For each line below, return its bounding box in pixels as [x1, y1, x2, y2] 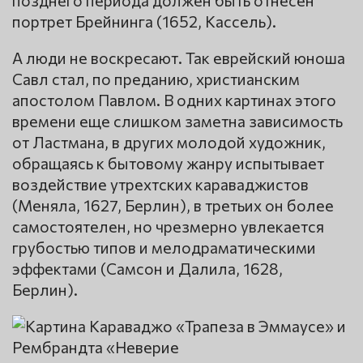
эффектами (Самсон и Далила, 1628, [12, 258, 283, 279]
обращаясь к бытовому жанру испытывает [12, 153, 324, 173]
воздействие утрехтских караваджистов [12, 174, 309, 194]
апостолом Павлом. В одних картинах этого [12, 90, 336, 110]
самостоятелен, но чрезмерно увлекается [12, 216, 324, 237]
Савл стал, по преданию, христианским [12, 69, 300, 89]
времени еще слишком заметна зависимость [12, 111, 343, 131]
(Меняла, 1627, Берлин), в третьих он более [12, 195, 334, 216]
